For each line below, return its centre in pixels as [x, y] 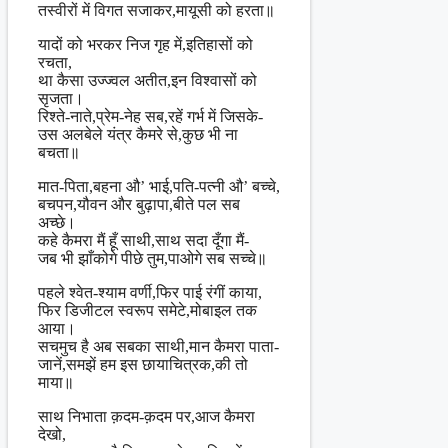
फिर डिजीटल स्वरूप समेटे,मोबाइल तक [147, 311]
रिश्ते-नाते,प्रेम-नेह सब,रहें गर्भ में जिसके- [150, 117]
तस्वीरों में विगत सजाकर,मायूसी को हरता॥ [156, 11]
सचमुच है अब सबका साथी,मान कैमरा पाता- [158, 347]
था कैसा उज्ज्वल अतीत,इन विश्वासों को [147, 81]
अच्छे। [57, 223]
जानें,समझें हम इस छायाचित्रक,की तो [143, 365]
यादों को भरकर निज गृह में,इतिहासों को [145, 45]
